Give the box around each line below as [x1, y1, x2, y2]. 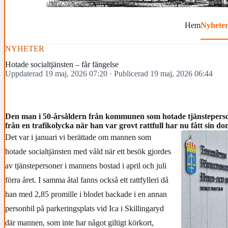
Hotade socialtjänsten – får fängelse [5, 60, 119, 69]
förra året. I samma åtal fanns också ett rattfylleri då [5, 176, 168, 185]
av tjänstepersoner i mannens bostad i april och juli [5, 161, 166, 170]
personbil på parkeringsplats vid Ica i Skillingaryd [5, 204, 164, 213]
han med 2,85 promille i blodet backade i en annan [5, 190, 167, 199]
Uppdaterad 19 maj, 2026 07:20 [5, 69, 107, 78]
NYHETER [5, 44, 44, 53]
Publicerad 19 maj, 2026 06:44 [114, 69, 213, 78]
